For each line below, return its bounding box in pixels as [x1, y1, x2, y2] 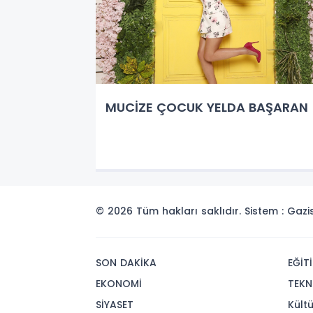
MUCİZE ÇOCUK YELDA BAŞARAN [105, 98, 308, 116]
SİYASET [96, 298, 133, 312]
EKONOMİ [96, 277, 142, 291]
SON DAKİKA [96, 256, 156, 270]
